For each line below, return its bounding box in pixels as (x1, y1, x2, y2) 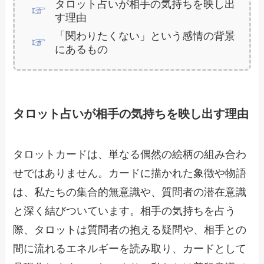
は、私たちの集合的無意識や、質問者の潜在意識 (13, 186, 247, 199)
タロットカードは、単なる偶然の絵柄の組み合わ (13, 148, 247, 161)
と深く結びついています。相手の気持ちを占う (13, 205, 236, 217)
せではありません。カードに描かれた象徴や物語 (13, 167, 247, 180)
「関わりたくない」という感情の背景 (54, 30, 235, 42)
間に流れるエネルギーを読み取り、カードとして (13, 243, 247, 255)
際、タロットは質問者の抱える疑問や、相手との (13, 224, 247, 236)
